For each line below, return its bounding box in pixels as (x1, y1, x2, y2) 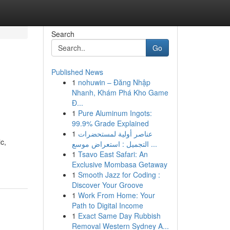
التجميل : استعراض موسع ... (148, 139, 157, 149)
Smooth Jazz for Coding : (78, 169, 160, 180)
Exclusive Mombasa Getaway (71, 159, 167, 169)
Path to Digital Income (71, 200, 143, 210)
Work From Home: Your (78, 190, 155, 200)
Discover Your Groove (71, 180, 143, 190)
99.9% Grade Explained (71, 118, 149, 128)
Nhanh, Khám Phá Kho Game (71, 87, 168, 98)
